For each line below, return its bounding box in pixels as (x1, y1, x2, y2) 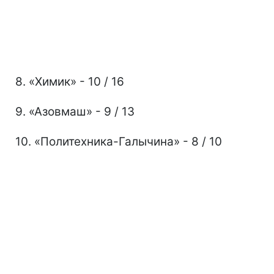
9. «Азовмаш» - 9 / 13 (15, 105, 135, 119)
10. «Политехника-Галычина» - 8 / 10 (15, 135, 222, 149)
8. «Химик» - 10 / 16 (15, 75, 124, 89)
